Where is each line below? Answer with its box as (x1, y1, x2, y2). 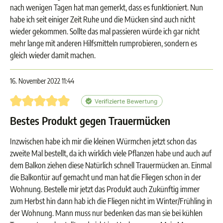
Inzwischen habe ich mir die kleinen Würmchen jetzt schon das (10, 136, 197, 146)
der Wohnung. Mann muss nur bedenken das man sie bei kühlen (10, 208, 203, 218)
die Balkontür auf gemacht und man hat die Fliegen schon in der (10, 172, 201, 182)
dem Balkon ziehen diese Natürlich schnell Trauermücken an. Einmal (10, 160, 212, 170)
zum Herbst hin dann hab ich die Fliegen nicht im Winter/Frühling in (10, 196, 212, 206)
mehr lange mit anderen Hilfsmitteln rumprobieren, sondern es (10, 38, 197, 48)
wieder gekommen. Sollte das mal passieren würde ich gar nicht (10, 26, 200, 36)
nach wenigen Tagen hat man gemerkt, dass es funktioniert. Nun (10, 2, 203, 12)
